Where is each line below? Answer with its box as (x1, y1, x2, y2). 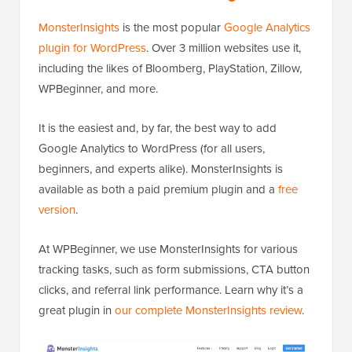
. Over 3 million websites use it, (146, 38, 301, 57)
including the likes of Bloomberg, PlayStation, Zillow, (38, 59, 302, 77)
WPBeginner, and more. (38, 79, 158, 97)
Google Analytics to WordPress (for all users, (38, 139, 265, 157)
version (38, 200, 75, 218)
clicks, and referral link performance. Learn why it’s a (38, 280, 303, 299)
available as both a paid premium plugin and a (38, 180, 278, 198)
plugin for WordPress (38, 38, 146, 57)
